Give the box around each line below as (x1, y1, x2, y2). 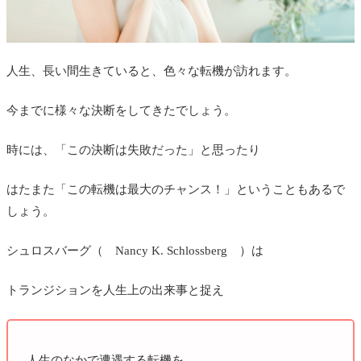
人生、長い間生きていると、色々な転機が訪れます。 (6, 64, 297, 77)
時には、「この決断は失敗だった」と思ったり (6, 143, 260, 156)
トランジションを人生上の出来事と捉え (6, 283, 224, 297)
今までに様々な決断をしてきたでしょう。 (6, 103, 236, 117)
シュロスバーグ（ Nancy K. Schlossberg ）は (6, 243, 263, 257)
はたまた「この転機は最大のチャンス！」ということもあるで (6, 182, 345, 196)
